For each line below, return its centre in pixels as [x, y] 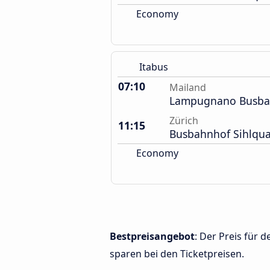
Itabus [154, 67]
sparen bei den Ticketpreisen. [177, 254]
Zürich [184, 121]
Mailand [188, 87]
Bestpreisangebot [152, 236]
